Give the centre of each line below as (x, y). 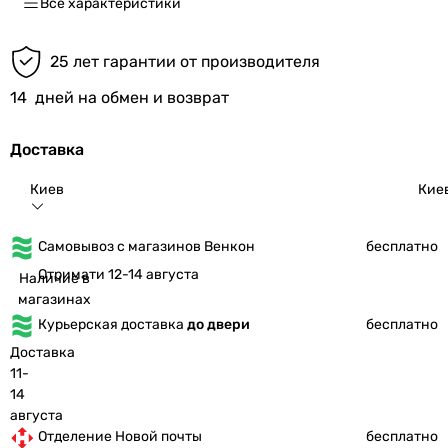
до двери (218, 324)
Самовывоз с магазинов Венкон (146, 246)
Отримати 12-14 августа (118, 274)
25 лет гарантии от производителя (185, 61)
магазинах (54, 299)
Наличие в (54, 278)
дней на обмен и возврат (132, 97)
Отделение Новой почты (120, 436)
